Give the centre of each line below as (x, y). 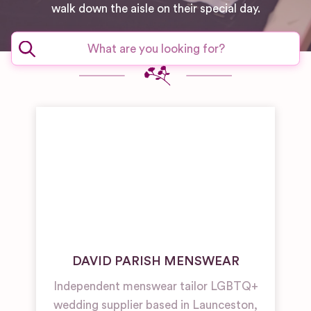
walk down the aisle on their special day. (155, 9)
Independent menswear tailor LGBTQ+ (155, 286)
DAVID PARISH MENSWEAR (155, 261)
